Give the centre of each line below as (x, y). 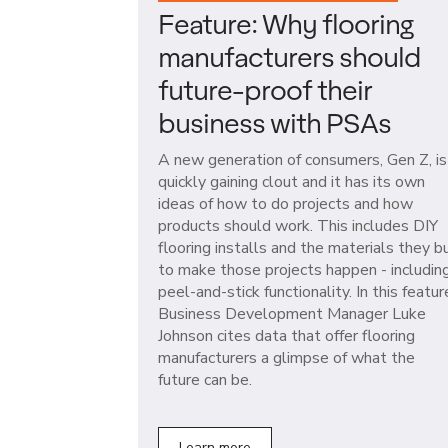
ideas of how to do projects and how (285, 203)
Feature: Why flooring (285, 22)
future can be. (205, 379)
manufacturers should (289, 55)
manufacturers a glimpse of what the (286, 357)
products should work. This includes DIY (298, 225)
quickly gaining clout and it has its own (291, 181)
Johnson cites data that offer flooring (286, 335)
